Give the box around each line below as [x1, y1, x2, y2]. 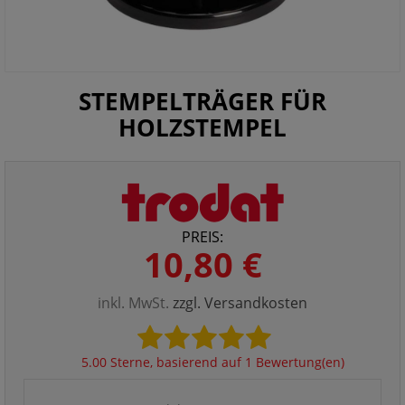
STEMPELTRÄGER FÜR [79, 85, 326, 118]
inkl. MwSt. [98, 293, 173, 314]
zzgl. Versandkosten [173, 293, 307, 314]
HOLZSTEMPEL [118, 111, 287, 144]
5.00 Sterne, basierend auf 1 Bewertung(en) [80, 353, 344, 372]
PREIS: [182, 227, 223, 248]
